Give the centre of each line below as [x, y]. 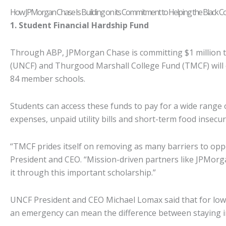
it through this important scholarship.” [83, 173]
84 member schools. [48, 79]
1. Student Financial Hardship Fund [79, 25]
